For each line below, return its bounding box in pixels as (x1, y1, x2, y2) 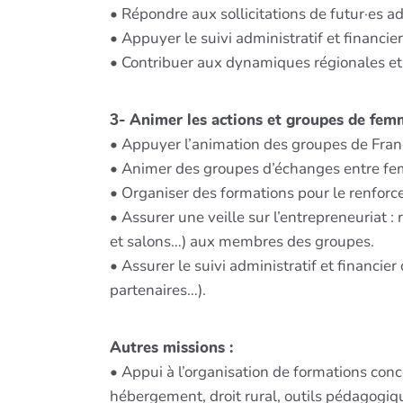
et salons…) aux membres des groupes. (110, 230, 374, 252)
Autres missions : (110, 336, 233, 358)
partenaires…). (110, 279, 206, 300)
